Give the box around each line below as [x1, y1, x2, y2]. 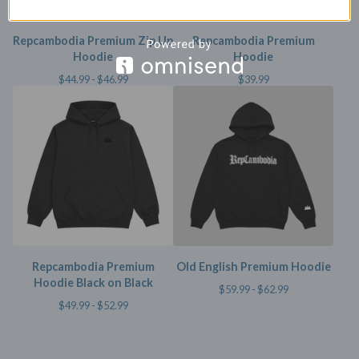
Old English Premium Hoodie [175, 260, 331, 274]
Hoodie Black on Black [33, 276, 153, 290]
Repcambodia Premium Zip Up [13, 34, 173, 48]
